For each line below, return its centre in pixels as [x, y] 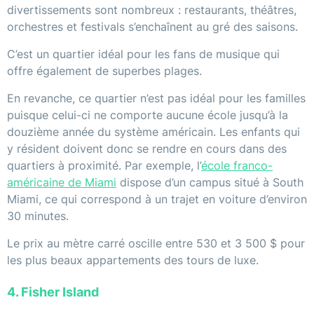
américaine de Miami [62, 183]
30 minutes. [38, 216]
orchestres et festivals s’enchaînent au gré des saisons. [152, 27]
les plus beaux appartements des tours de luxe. [133, 260]
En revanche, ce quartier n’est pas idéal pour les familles [156, 98]
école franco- [237, 166]
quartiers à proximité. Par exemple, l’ [104, 166]
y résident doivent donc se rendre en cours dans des [147, 149]
